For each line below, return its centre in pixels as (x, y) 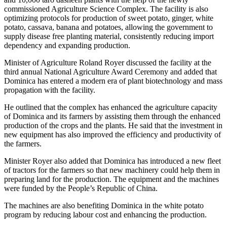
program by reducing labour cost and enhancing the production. (105, 214)
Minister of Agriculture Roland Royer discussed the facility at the (108, 62)
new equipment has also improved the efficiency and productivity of (112, 134)
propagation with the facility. (50, 90)
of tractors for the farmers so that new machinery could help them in (112, 170)
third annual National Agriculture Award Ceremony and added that (110, 71)
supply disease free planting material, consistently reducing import (109, 36)
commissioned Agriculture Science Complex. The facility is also (106, 9)
